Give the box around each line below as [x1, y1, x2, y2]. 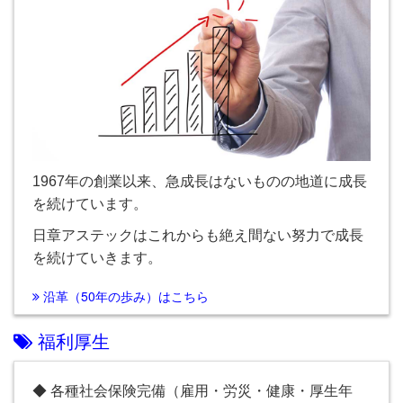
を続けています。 [32, 196, 148, 211]
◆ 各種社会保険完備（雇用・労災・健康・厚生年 [32, 383, 353, 399]
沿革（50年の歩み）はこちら [40, 287, 209, 305]
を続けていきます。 [32, 250, 162, 265]
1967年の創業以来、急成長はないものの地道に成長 [32, 174, 367, 189]
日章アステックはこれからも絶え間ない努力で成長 [32, 228, 363, 243]
